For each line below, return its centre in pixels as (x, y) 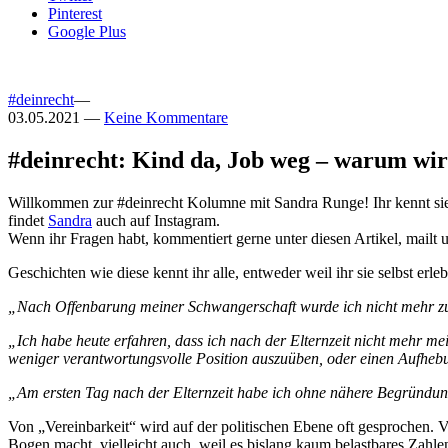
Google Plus (87, 32)
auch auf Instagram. (156, 221)
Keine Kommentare (166, 118)
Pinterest (75, 14)
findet (28, 221)
